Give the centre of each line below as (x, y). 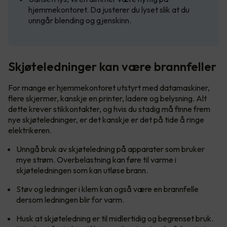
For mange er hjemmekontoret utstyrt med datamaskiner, (109, 87)
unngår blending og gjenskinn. (81, 20)
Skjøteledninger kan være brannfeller (112, 66)
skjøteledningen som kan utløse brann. (82, 170)
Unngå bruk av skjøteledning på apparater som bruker (110, 149)
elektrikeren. (30, 130)
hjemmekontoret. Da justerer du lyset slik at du (109, 9)
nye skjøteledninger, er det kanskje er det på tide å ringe (106, 119)
